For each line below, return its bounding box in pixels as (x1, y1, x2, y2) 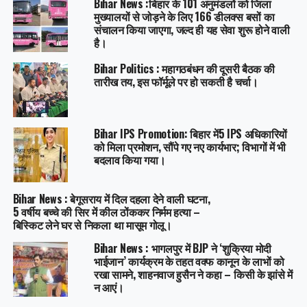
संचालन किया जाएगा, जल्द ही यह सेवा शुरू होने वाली (93, 21, 290, 38)
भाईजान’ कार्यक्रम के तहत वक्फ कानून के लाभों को (93, 253, 284, 270)
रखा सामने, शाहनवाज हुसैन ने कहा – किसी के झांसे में (93, 266, 293, 283)
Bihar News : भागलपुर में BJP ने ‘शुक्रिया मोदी (93, 240, 271, 257)
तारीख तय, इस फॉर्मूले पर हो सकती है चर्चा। (93, 73, 258, 90)
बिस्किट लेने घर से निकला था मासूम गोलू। (12, 217, 172, 234)
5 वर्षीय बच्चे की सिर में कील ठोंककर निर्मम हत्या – (12, 204, 200, 221)
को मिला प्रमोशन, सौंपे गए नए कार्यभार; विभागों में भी (93, 138, 286, 156)
